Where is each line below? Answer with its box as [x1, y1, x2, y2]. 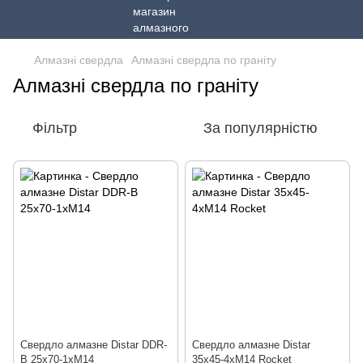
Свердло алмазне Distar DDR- [20, 339, 167, 351]
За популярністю [203, 120, 318, 136]
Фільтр [32, 120, 77, 136]
